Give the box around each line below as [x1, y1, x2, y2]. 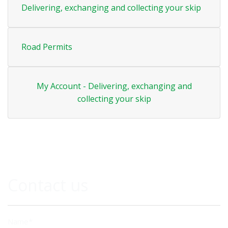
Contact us [8, 174, 88, 196]
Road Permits [21, 41, 72, 53]
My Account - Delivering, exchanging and [36, 80, 192, 92]
